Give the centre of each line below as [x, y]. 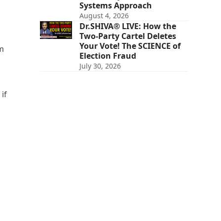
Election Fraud [108, 55]
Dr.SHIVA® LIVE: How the [128, 26]
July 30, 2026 [100, 66]
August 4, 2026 [104, 15]
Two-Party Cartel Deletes [128, 36]
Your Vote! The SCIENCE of [130, 46]
